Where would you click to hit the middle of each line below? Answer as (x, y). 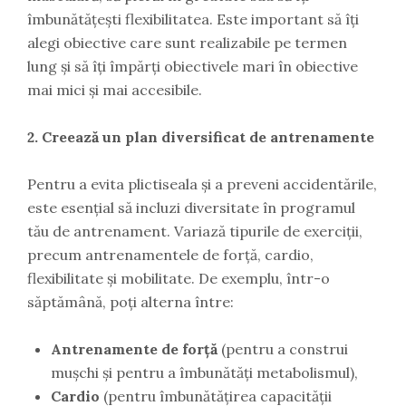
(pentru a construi (283, 349)
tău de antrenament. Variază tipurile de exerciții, (195, 232)
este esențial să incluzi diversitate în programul (191, 208)
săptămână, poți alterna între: (130, 302)
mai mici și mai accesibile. (115, 90)
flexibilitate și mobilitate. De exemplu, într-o (179, 279)
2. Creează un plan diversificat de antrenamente (201, 137)
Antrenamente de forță (134, 349)
